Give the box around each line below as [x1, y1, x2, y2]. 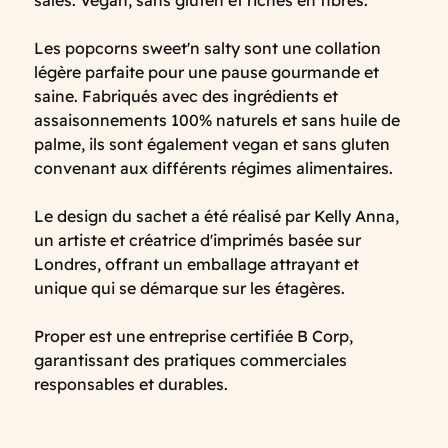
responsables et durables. [34, 374, 228, 395]
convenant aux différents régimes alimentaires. [34, 158, 393, 179]
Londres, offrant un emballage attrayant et [34, 254, 359, 275]
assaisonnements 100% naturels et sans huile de [34, 110, 400, 131]
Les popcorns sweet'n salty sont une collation [34, 38, 381, 59]
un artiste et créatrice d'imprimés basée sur [34, 230, 361, 251]
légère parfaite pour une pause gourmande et [34, 62, 379, 83]
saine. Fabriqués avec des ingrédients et [34, 86, 338, 107]
